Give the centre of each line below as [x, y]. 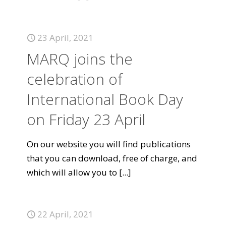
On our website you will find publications [109, 144]
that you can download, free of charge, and [112, 158]
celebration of [75, 79]
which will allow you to [72, 172]
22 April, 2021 [65, 214]
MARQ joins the [80, 59]
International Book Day [105, 99]
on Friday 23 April [86, 119]
